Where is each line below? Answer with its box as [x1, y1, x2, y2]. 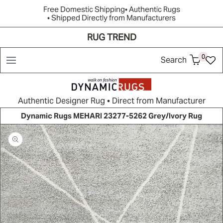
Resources [109, 47, 143, 56]
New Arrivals [153, 47, 192, 56]
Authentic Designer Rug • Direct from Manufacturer [17, 96, 206, 107]
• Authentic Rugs [124, 4, 180, 14]
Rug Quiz [71, 47, 99, 56]
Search [161, 55, 187, 65]
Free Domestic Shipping [43, 4, 125, 14]
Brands [38, 47, 61, 56]
